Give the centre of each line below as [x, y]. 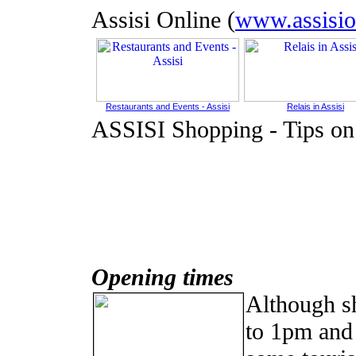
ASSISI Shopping [177, 129]
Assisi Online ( [163, 19]
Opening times [163, 277]
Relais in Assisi [315, 106]
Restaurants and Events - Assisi [168, 106]
